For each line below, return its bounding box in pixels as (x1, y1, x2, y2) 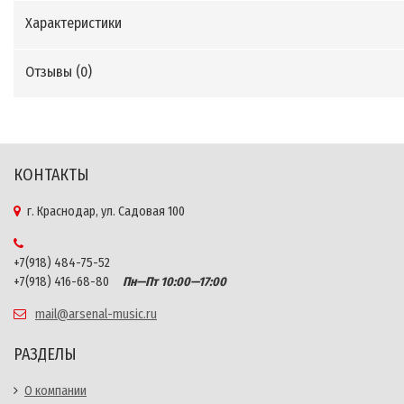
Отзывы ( (25, 63, 80, 81)
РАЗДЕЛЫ (14, 344, 77, 365)
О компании (24, 383, 87, 399)
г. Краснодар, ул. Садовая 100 (27, 204, 185, 220)
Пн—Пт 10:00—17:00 (112, 274, 226, 290)
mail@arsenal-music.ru (35, 307, 157, 323)
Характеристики (25, 14, 122, 32)
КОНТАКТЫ (14, 165, 89, 186)
